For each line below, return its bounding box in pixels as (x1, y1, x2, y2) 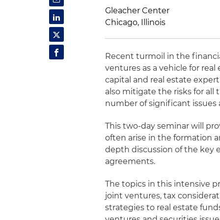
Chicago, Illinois (105, 18, 166, 27)
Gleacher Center (105, 6, 186, 15)
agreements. (105, 157, 156, 166)
